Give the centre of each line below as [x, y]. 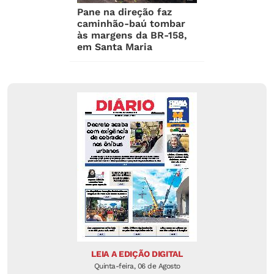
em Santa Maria [115, 46]
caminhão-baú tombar [131, 23]
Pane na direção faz [125, 12]
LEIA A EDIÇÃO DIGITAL [137, 254]
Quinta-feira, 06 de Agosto [137, 266]
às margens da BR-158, [132, 35]
